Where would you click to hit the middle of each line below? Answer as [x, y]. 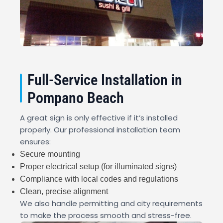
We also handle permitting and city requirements [111, 204]
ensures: [35, 142]
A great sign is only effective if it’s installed [99, 118]
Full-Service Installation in [105, 80]
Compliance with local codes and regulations [99, 179]
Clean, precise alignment [64, 192]
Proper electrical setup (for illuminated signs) [98, 167]
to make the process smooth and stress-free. [106, 216]
